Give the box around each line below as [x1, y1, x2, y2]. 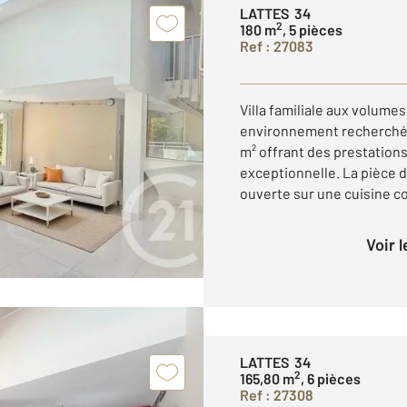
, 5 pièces [283, 20, 342, 38]
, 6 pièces [301, 369, 361, 387]
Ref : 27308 [240, 385, 313, 403]
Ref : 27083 [240, 36, 313, 55]
